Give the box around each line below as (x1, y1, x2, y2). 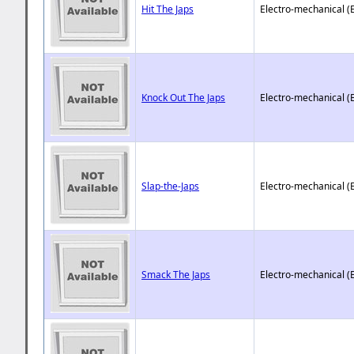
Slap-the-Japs (141, 179, 200, 193)
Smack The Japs (141, 267, 211, 281)
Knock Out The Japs (141, 90, 226, 104)
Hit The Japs (141, 2, 194, 16)
